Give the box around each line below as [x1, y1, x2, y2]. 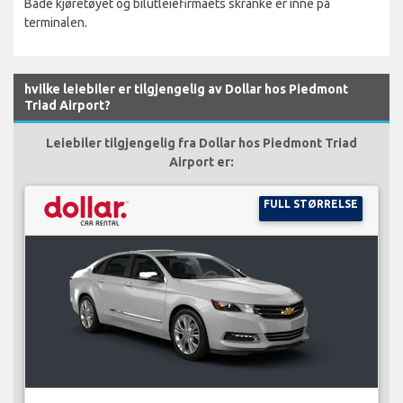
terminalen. [24, 14, 87, 30]
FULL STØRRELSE [263, 197, 358, 210]
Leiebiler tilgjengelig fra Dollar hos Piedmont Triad [46, 135, 357, 150]
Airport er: [169, 154, 234, 169]
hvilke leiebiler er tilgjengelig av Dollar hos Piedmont [24, 81, 348, 96]
